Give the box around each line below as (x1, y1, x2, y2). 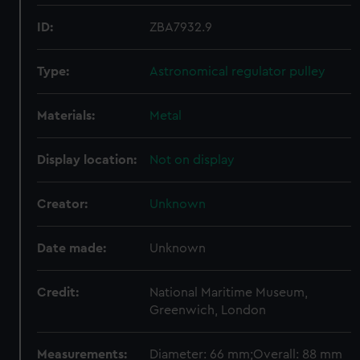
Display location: (37, 153, 137, 166)
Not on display (149, 153, 235, 166)
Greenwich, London (149, 304, 267, 317)
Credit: (37, 286, 80, 299)
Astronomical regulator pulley (149, 65, 326, 78)
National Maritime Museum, (149, 286, 309, 299)
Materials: (37, 109, 96, 122)
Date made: (37, 242, 107, 255)
